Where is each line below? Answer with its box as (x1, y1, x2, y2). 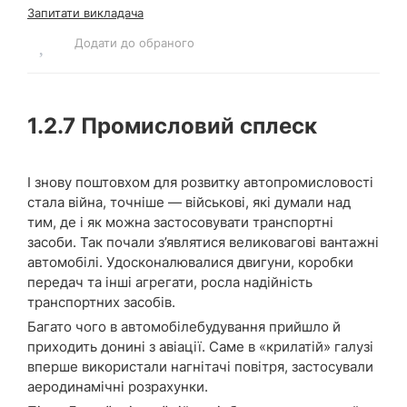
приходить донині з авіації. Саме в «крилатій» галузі (27, 337, 373, 355)
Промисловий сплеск (75, 112, 317, 139)
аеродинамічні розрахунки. (27, 377, 208, 395)
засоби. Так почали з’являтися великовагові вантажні (27, 233, 379, 251)
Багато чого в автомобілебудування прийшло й (27, 317, 341, 335)
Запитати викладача (27, 5, 144, 20)
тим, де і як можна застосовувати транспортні (27, 213, 333, 231)
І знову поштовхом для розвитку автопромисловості (27, 173, 373, 191)
